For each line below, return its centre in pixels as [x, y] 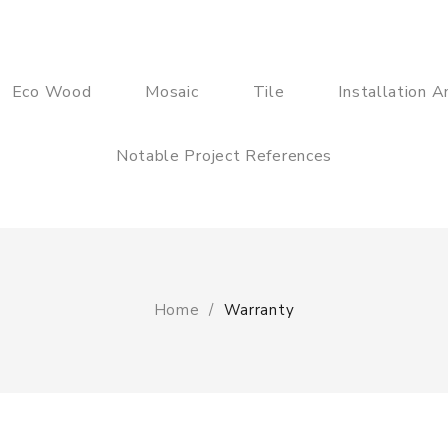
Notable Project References [224, 156]
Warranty [259, 310]
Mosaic [172, 92]
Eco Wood [51, 92]
